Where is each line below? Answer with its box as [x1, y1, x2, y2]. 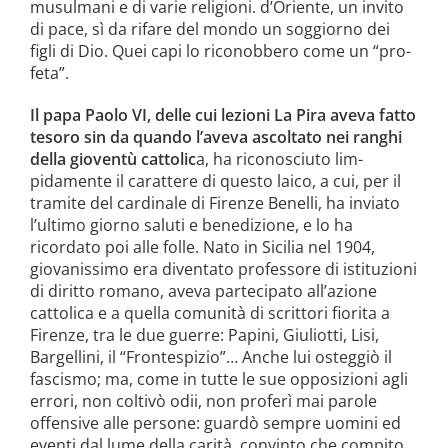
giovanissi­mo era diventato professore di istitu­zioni [29, 257, 417, 280]
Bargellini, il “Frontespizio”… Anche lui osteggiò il [29, 345, 392, 368]
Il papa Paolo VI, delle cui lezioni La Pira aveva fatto [29, 103, 416, 126]
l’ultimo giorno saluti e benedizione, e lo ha [29, 213, 353, 236]
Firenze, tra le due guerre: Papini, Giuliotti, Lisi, [29, 323, 379, 346]
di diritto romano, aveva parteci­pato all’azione [29, 279, 377, 302]
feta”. [29, 61, 69, 84]
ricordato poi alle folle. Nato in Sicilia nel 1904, [29, 235, 375, 258]
